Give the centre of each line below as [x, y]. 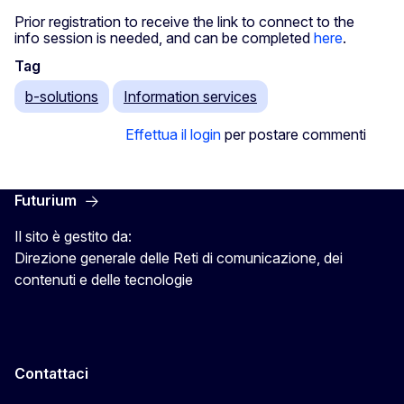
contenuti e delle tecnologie [104, 280]
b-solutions [62, 97]
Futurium [46, 201]
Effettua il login [173, 135]
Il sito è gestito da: [73, 237]
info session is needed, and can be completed [164, 38]
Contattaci [51, 374]
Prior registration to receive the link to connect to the [184, 22]
